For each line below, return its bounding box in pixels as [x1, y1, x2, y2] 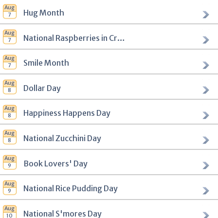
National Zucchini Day [23, 133, 101, 143]
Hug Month [23, 7, 64, 18]
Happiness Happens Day [23, 108, 110, 118]
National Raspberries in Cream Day [117, 33, 125, 43]
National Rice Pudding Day [23, 183, 118, 194]
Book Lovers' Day [23, 158, 88, 168]
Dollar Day [23, 83, 61, 93]
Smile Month [23, 58, 69, 68]
